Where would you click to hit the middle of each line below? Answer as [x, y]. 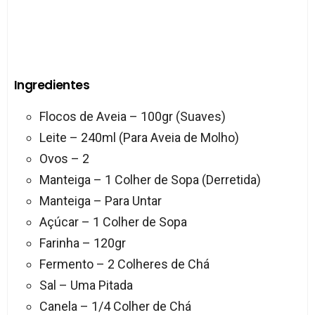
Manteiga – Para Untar [100, 200]
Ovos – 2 [64, 158]
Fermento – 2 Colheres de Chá [124, 264]
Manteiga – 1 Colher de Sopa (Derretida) [150, 179]
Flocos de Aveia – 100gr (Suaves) [132, 116]
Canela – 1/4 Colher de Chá [115, 306]
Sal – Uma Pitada [86, 285]
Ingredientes [52, 85]
